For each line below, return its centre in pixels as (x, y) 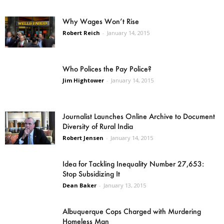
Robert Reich (81, 33)
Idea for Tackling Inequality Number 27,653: (133, 164)
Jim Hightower (83, 80)
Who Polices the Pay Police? (107, 69)
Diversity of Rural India (98, 126)
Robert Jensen (83, 138)
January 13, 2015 (125, 185)
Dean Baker (79, 185)
